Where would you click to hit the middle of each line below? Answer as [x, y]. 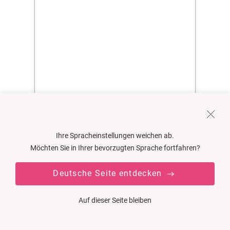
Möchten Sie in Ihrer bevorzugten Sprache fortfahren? [115, 148]
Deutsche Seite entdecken [109, 173]
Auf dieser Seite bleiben [115, 200]
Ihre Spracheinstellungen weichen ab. [115, 136]
